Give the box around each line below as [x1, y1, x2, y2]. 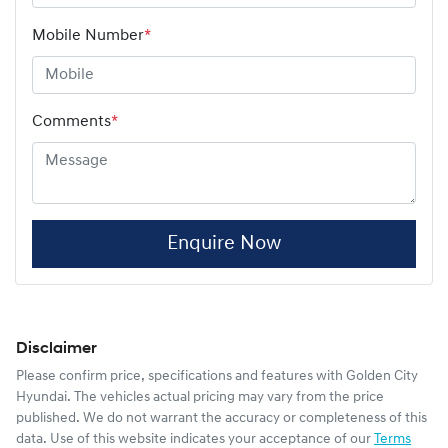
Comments [32, 113, 111, 130]
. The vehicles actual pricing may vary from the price [67, 389, 384, 405]
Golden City [346, 368, 418, 384]
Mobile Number [32, 27, 144, 44]
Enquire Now [167, 233, 281, 254]
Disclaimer [16, 340, 97, 357]
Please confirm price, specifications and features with [16, 368, 346, 384]
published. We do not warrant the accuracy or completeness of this [16, 410, 427, 426]
